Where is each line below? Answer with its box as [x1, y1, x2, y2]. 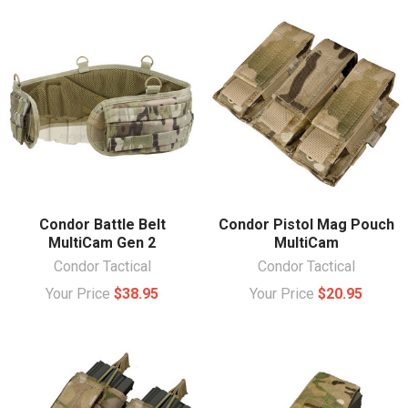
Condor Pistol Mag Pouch [218, 215, 394, 233]
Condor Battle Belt [38, 215, 166, 233]
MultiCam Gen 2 [48, 233, 156, 251]
